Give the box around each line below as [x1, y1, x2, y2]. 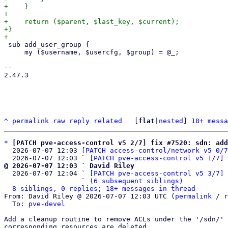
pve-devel [28, 200, 65, 208]
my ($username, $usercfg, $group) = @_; [4, 48, 24, 56]
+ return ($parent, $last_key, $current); [4, 18, 179, 25]
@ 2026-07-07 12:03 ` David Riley [4, 162, 134, 169]
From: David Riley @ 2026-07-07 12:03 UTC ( [4, 192, 175, 200]
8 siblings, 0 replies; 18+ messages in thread [12, 185, 195, 192]
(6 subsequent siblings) [90, 177, 183, 185]
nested [159, 117, 183, 125]
